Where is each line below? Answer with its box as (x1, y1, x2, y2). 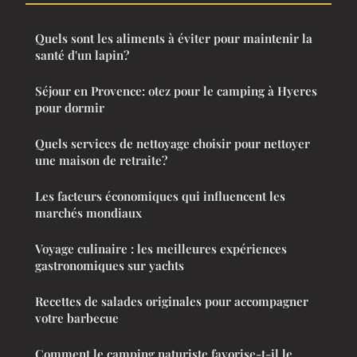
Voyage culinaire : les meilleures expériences (35, 240, 287, 257)
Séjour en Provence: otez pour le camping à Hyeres (35, 82, 317, 99)
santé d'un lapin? (35, 46, 129, 63)
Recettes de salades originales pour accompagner (35, 292, 308, 309)
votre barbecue (35, 309, 119, 326)
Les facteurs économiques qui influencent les (35, 187, 285, 204)
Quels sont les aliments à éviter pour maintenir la (35, 29, 312, 46)
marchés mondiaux (35, 204, 142, 221)
